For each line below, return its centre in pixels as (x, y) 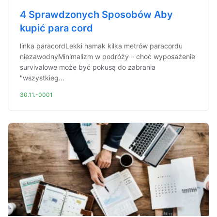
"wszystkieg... (42, 78)
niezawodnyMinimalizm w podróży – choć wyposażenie (108, 56)
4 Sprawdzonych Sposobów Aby (96, 15)
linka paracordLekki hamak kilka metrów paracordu (101, 46)
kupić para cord (56, 28)
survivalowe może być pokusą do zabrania (88, 67)
